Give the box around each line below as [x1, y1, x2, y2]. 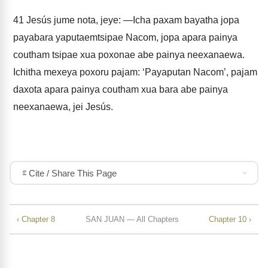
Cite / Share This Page [28, 167, 117, 178]
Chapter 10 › [209, 214, 251, 224]
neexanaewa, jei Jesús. [13, 102, 113, 112]
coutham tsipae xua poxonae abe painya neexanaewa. [13, 50, 245, 60]
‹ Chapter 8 [17, 214, 55, 224]
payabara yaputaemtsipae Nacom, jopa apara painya [13, 32, 237, 42]
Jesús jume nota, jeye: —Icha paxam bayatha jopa [24, 15, 239, 25]
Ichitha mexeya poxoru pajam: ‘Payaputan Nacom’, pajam [13, 67, 257, 77]
